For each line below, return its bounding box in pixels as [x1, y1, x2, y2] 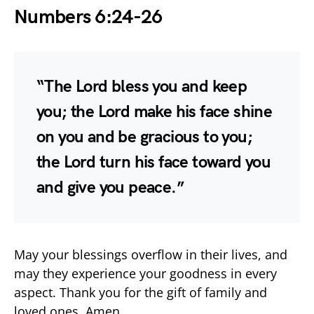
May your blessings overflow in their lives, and [14, 245, 287, 263]
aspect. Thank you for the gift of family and [14, 283, 267, 301]
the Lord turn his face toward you [36, 151, 271, 172]
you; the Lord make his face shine [36, 101, 273, 122]
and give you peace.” [36, 177, 184, 198]
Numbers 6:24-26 [14, 5, 163, 29]
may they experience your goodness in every [14, 264, 277, 282]
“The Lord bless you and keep [36, 76, 247, 97]
